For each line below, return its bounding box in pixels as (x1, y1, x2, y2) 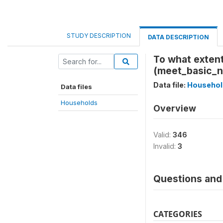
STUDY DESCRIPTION (67, 32, 131, 39)
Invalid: (153, 142, 178, 150)
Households (61, 99, 98, 107)
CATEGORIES (153, 209, 202, 220)
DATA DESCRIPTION (148, 33, 209, 41)
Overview (153, 103, 196, 113)
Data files (61, 83, 92, 91)
